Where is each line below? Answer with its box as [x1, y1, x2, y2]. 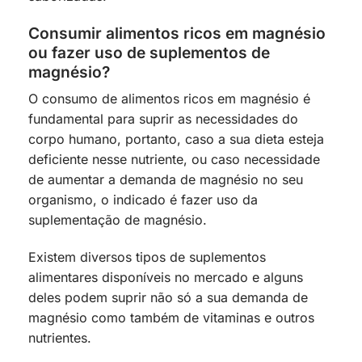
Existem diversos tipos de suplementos [28, 248, 266, 265]
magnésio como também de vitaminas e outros [28, 309, 314, 326]
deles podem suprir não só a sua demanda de [28, 288, 308, 305]
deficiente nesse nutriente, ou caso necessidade [28, 151, 320, 168]
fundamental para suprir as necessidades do [28, 111, 298, 128]
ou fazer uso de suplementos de [28, 42, 270, 62]
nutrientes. [28, 329, 95, 346]
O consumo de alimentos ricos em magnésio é [28, 90, 310, 107]
